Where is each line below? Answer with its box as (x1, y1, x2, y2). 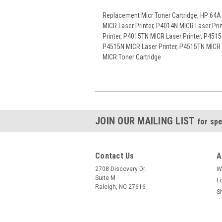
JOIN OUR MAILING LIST (95, 114, 197, 127)
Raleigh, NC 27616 (95, 183, 146, 190)
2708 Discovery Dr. (95, 165, 146, 172)
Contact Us (95, 151, 134, 161)
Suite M (95, 174, 115, 181)
